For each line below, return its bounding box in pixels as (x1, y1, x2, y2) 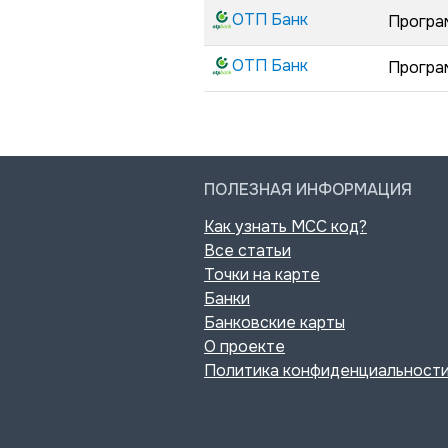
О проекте (204, 336, 285, 357)
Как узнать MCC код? (204, 216, 367, 237)
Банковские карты (204, 312, 345, 333)
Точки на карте (204, 264, 320, 285)
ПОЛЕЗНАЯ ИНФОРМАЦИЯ (204, 179, 412, 200)
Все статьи (204, 240, 291, 261)
